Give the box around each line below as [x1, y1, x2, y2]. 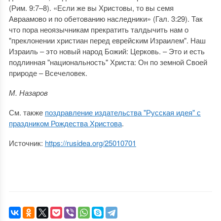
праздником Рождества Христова [8, 118, 122, 128]
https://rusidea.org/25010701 [44, 138, 136, 148]
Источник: [8, 138, 45, 148]
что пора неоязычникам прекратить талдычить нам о [8, 24, 188, 35]
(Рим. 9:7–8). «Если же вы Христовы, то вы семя [8, 2, 174, 13]
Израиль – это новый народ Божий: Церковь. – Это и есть [8, 46, 205, 56]
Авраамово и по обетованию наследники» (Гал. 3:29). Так [8, 13, 203, 24]
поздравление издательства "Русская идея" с [44, 107, 201, 117]
